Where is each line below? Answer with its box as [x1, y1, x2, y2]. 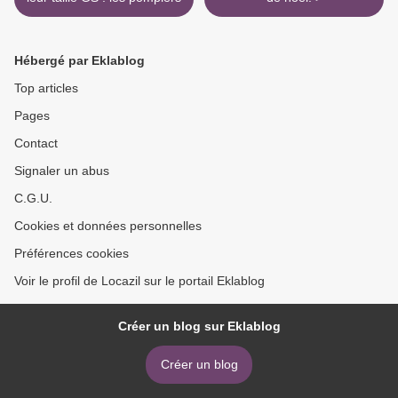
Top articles [14, 81, 78, 96]
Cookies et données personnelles [14, 219, 202, 234]
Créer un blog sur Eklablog [117, 319, 281, 334]
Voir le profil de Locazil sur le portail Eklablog [14, 274, 265, 289]
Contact [14, 136, 58, 151]
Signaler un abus [14, 163, 109, 179]
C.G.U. [14, 191, 52, 206]
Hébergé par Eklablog [14, 53, 145, 68]
